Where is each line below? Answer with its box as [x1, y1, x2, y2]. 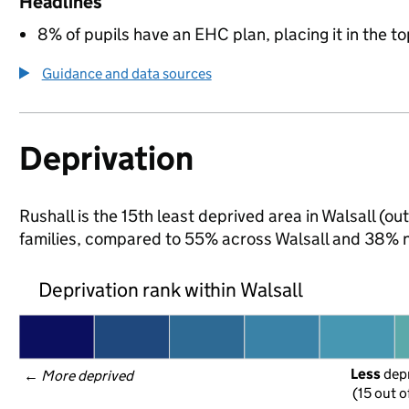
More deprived [40, 367, 135, 384]
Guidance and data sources [41, 65, 212, 82]
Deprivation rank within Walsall [37, 277, 304, 302]
